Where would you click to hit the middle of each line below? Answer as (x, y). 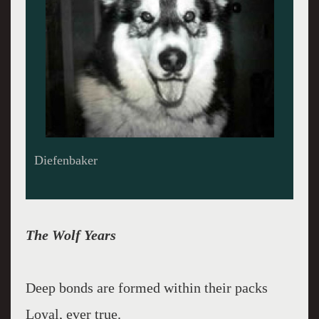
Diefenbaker (66, 160)
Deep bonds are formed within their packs (146, 288)
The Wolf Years (70, 235)
